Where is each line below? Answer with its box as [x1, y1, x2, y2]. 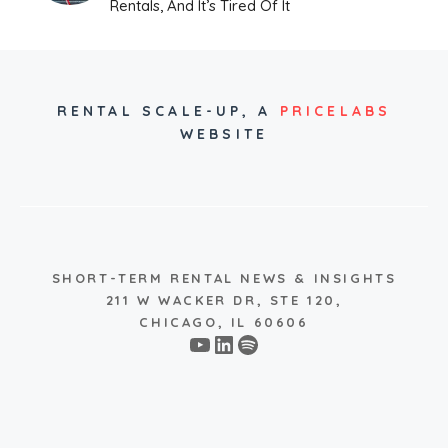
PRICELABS [279, 101, 392, 120]
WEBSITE [179, 124, 269, 143]
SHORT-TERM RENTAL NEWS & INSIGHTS [51, 269, 397, 286]
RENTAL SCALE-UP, [56, 101, 250, 120]
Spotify [235, 328, 315, 359]
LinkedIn [211, 328, 305, 359]
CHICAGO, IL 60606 [139, 313, 309, 330]
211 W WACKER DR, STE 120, [105, 291, 343, 308]
